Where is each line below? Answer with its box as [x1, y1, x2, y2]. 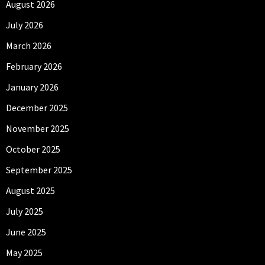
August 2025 [6, 185, 55, 197]
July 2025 [6, 205, 43, 218]
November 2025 [6, 122, 69, 135]
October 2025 [6, 143, 60, 156]
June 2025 [6, 226, 46, 238]
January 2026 [6, 81, 59, 93]
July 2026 [6, 19, 43, 31]
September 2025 [6, 164, 72, 176]
